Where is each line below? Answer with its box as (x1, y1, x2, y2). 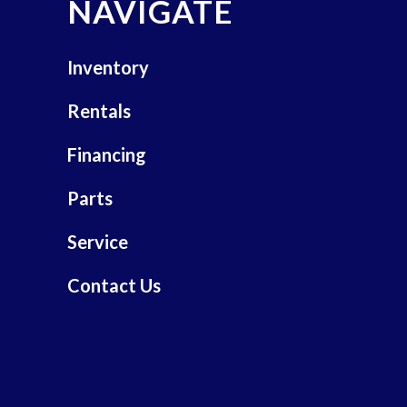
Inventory (66, 56, 149, 79)
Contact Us (66, 274, 161, 297)
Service (66, 231, 128, 253)
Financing (66, 144, 146, 166)
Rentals (66, 100, 131, 123)
